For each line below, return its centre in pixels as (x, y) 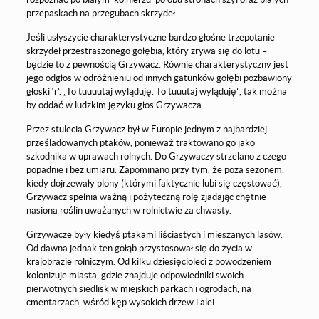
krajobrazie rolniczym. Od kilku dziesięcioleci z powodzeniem (148, 261)
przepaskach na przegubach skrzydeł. (101, 13)
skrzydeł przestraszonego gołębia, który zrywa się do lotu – (146, 51)
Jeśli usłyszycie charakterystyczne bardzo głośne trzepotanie (150, 37)
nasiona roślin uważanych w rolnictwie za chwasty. (129, 210)
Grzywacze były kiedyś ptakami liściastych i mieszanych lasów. (154, 234)
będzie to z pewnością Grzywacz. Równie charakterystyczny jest (157, 64)
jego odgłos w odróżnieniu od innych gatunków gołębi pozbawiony (159, 78)
